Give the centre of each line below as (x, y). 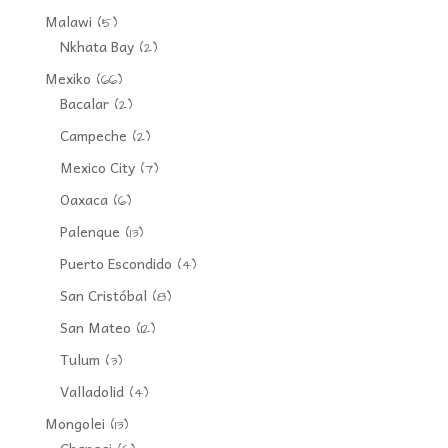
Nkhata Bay (96, 45)
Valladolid (91, 390)
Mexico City (97, 166)
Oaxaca (83, 198)
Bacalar (84, 102)
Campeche (93, 134)
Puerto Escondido (115, 262)
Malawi (68, 20)
